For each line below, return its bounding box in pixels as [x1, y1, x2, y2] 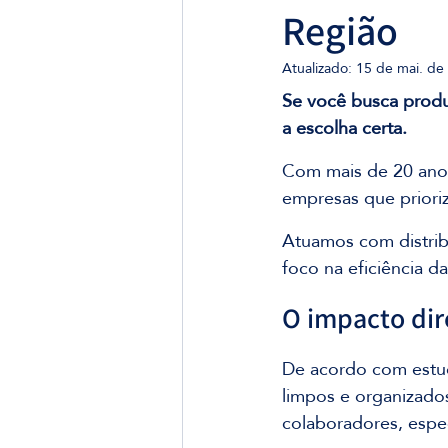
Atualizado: [282, 55, 356, 81]
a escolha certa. [282, 111, 407, 144]
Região [282, 4, 398, 56]
